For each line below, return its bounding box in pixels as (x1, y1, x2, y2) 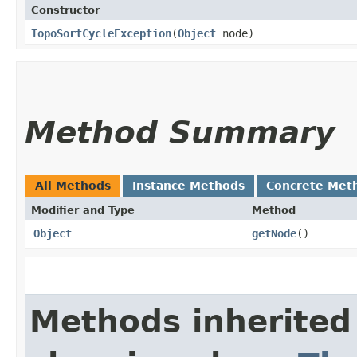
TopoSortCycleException (31, 26, 171, 40)
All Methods (35, 178, 111, 192)
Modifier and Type (31, 203, 135, 216)
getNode (252, 226, 296, 240)
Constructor (31, 3, 100, 16)
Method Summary (25, 114, 335, 151)
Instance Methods (132, 178, 245, 192)
